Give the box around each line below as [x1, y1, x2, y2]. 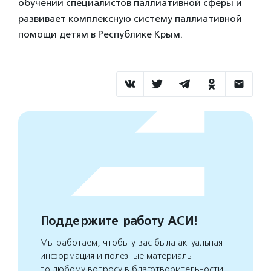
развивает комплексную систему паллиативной [18, 13, 242, 24]
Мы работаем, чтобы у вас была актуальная [40, 237, 223, 248]
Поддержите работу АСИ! [40, 214, 197, 229]
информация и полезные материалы [40, 250, 193, 261]
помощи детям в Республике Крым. [18, 28, 183, 40]
